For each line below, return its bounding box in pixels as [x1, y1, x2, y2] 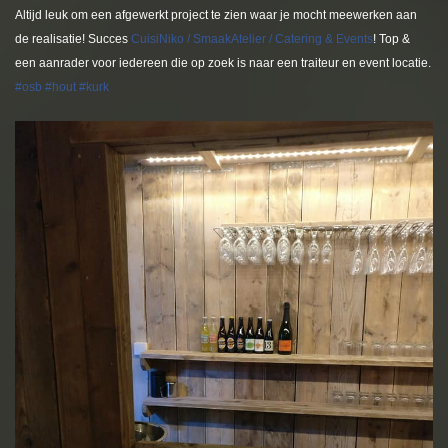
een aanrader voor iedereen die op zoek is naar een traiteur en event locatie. [15, 56, 431, 70]
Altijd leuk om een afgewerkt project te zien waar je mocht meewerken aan [15, 8, 417, 22]
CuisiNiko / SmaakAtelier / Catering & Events [131, 32, 373, 46]
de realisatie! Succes [15, 32, 131, 46]
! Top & [373, 32, 410, 46]
